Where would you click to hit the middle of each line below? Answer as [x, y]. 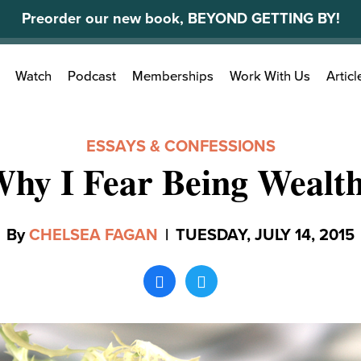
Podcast [92, 77]
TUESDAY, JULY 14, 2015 [265, 235]
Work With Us [270, 77]
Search [70, 68]
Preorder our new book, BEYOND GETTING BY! [180, 19]
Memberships [173, 77]
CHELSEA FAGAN [93, 235]
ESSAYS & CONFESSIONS [180, 147]
